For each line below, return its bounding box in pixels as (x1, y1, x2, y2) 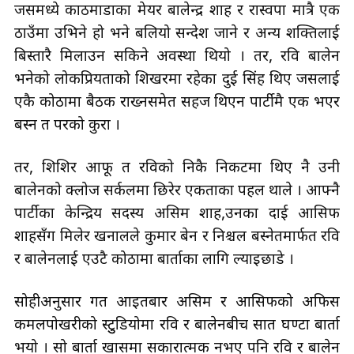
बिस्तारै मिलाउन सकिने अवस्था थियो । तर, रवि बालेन (14, 47, 340, 67)
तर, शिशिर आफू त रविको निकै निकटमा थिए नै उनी (14, 158, 340, 179)
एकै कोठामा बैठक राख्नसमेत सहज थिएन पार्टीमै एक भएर (14, 92, 340, 113)
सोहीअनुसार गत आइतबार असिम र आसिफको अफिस (14, 292, 340, 313)
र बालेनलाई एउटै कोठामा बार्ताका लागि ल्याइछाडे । (14, 250, 298, 270)
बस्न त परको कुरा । (14, 115, 120, 136)
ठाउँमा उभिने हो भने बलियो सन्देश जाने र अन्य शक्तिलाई (14, 24, 340, 44)
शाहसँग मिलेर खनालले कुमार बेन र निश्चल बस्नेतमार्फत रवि (14, 227, 340, 247)
